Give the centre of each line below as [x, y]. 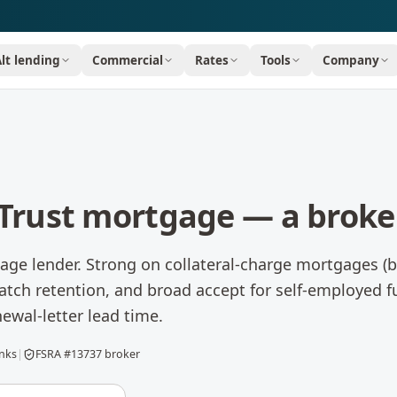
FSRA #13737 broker [88, 354]
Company [351, 60]
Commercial [128, 60]
